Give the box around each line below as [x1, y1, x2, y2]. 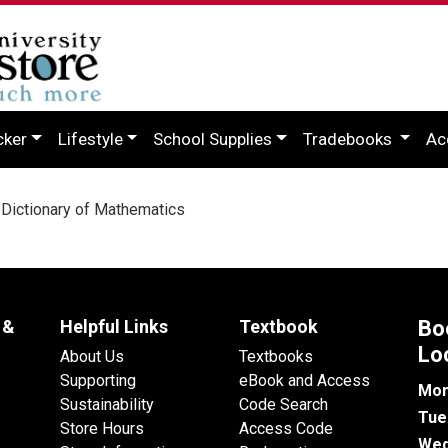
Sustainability [60, 394, 154, 414]
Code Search [239, 394, 328, 414]
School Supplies [153, 128, 273, 149]
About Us [60, 346, 124, 366]
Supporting [60, 370, 136, 390]
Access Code [239, 418, 333, 438]
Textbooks [239, 346, 313, 366]
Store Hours [60, 418, 144, 438]
